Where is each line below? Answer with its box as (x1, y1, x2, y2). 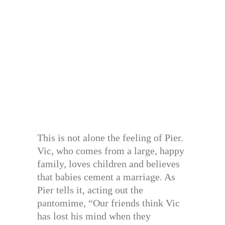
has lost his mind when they (37, 210, 151, 221)
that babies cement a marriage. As (37, 171, 175, 182)
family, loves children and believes (37, 158, 180, 169)
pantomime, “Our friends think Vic (37, 197, 180, 208)
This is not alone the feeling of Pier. (37, 132, 183, 143)
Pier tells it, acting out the (37, 184, 143, 195)
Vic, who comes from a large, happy (37, 145, 184, 156)
